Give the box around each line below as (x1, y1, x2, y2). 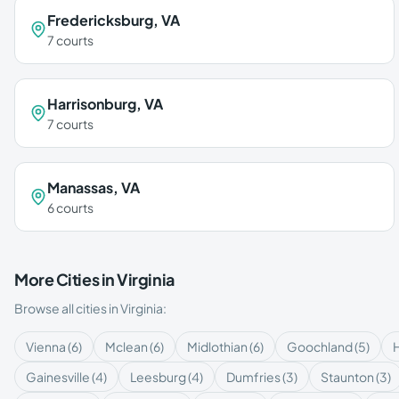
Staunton (321, 369, 374, 385)
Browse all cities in (14, 300, 120, 316)
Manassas (47, 178, 113, 197)
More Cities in (14, 269, 118, 289)
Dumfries (226, 369, 281, 385)
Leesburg (130, 369, 186, 385)
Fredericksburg (47, 11, 153, 29)
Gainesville (26, 369, 90, 385)
